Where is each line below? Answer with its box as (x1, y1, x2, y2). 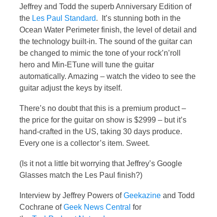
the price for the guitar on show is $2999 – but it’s (19, 115, 186, 124)
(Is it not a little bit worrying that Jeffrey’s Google (19, 159, 182, 168)
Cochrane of (19, 202, 63, 211)
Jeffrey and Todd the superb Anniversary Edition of (19, 2, 191, 11)
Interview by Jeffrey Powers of (19, 191, 124, 200)
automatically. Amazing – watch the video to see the (19, 72, 196, 80)
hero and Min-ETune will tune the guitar (19, 60, 154, 69)
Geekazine (124, 191, 161, 200)
